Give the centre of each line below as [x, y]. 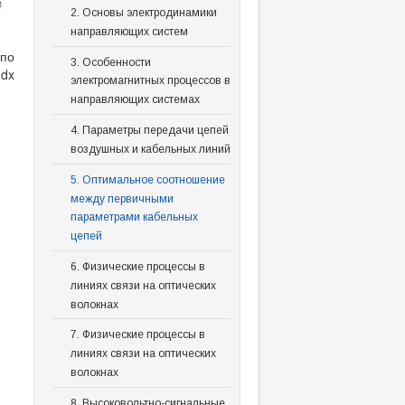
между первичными [122, 198]
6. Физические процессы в [137, 266]
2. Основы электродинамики [143, 12]
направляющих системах [135, 100]
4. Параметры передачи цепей [149, 130]
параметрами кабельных [134, 217]
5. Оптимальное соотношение [147, 179]
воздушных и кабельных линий [150, 149]
